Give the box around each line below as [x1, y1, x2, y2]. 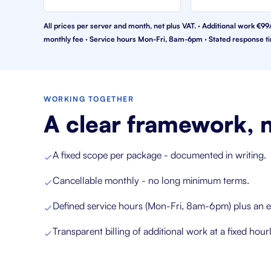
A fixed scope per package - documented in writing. [53, 149, 266, 161]
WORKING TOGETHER [44, 94, 134, 103]
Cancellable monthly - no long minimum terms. [53, 174, 249, 186]
